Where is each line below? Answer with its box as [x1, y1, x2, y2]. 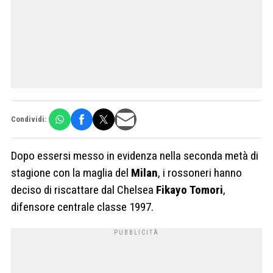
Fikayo [156, 182, 187, 197]
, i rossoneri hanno [158, 165, 242, 180]
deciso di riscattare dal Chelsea [11, 182, 156, 197]
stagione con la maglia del [11, 165, 131, 180]
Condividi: [11, 115, 46, 124]
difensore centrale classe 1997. [11, 199, 154, 214]
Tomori [190, 182, 223, 197]
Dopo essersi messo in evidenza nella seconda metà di [11, 148, 258, 163]
